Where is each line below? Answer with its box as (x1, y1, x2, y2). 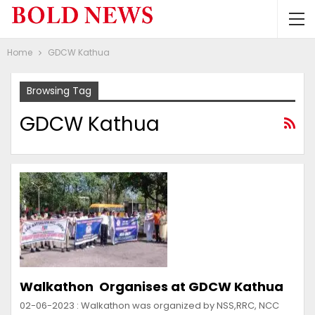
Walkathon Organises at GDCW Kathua (20, 277, 283, 295)
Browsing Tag (27, 84, 91, 98)
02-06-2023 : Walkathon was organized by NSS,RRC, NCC (20, 298, 279, 312)
